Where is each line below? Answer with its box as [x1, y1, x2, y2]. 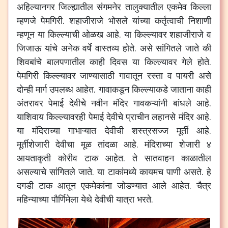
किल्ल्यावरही [46, 110, 86, 123]
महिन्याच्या [17, 192, 49, 205]
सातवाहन [145, 151, 174, 164]
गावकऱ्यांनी [133, 96, 168, 109]
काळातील [181, 151, 211, 164]
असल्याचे [17, 165, 46, 178]
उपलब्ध [49, 82, 74, 95]
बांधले [173, 96, 191, 109]
